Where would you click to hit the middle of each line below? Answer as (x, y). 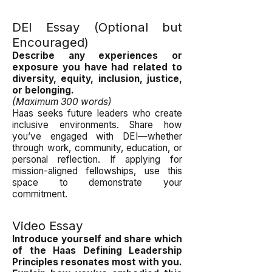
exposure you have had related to (97, 67)
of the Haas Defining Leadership (97, 250)
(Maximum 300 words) (62, 102)
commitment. (40, 194)
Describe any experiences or (97, 56)
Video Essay (47, 226)
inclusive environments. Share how (97, 125)
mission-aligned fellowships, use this (97, 171)
